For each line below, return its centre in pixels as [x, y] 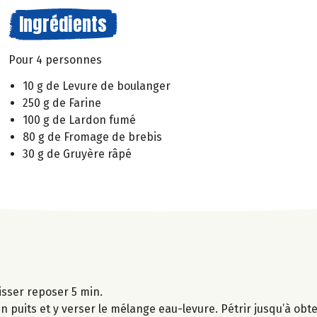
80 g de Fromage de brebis [92, 137]
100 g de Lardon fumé [79, 120]
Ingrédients [63, 24]
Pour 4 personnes [55, 60]
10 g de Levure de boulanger [97, 86]
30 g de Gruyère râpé [77, 154]
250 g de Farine [62, 103]
